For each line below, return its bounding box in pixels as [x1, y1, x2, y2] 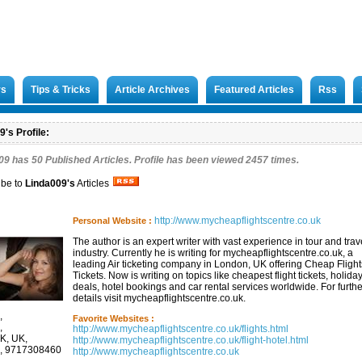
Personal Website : [73, 216, 152, 225]
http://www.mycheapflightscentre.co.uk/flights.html [73, 323, 288, 335]
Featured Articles [214, 84, 294, 95]
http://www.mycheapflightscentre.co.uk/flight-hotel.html [73, 335, 309, 346]
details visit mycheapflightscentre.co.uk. [73, 293, 246, 304]
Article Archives [115, 84, 190, 95]
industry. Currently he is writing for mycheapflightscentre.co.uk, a [73, 247, 353, 259]
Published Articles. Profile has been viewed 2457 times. [43, 154, 299, 166]
